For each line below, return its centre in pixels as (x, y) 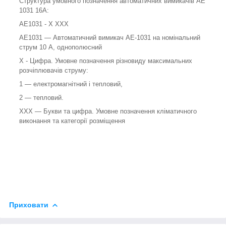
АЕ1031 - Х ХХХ (44, 24)
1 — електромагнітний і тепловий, (71, 84)
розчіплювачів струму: (54, 70)
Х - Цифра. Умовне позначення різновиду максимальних (106, 61)
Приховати (29, 205)
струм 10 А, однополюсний (61, 47)
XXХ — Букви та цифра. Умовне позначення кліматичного (108, 111)
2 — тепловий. (41, 97)
